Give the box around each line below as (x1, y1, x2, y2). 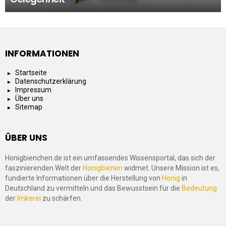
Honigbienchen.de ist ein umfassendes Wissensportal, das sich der (5, 154, 215, 162)
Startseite (15, 69, 47, 77)
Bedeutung (182, 184, 217, 193)
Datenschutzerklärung (15, 77, 86, 86)
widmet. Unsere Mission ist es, (123, 164, 219, 173)
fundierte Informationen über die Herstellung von (5, 174, 162, 183)
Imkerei (17, 194, 41, 203)
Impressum (15, 86, 51, 94)
